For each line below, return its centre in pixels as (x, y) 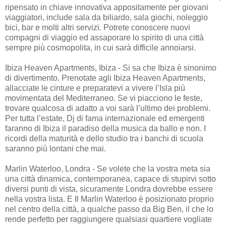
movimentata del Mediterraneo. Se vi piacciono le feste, (104, 98)
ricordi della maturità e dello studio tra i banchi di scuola (104, 138)
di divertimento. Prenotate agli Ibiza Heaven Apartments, (105, 78)
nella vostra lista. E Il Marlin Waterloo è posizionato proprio (109, 199)
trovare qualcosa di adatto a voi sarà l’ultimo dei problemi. (108, 108)
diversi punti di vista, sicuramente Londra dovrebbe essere (109, 189)
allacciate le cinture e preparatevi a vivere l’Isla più (95, 88)
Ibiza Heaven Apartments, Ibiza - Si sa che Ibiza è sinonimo (111, 68)
